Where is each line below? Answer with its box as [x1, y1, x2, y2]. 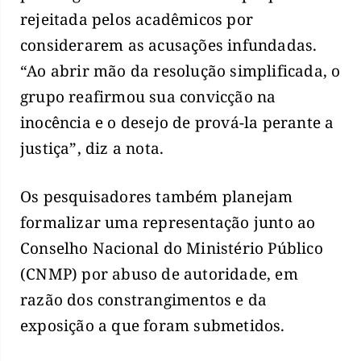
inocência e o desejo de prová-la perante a [20, 111, 334, 133]
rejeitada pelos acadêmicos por [20, 8, 253, 30]
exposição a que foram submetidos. [20, 315, 285, 337]
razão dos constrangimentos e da [20, 289, 268, 311]
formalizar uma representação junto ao [20, 212, 316, 234]
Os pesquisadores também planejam [20, 186, 293, 208]
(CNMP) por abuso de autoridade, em [20, 263, 298, 285]
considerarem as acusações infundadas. [20, 34, 317, 56]
